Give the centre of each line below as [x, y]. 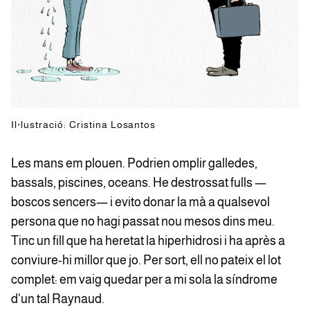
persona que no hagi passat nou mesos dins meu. [143, 221]
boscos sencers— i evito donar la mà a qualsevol [140, 202]
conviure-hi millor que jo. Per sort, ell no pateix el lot [146, 260]
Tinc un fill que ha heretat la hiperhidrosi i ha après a [148, 241]
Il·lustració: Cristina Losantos [84, 125]
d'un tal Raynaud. [58, 299]
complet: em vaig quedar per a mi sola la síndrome [144, 280]
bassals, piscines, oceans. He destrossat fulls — [139, 183]
